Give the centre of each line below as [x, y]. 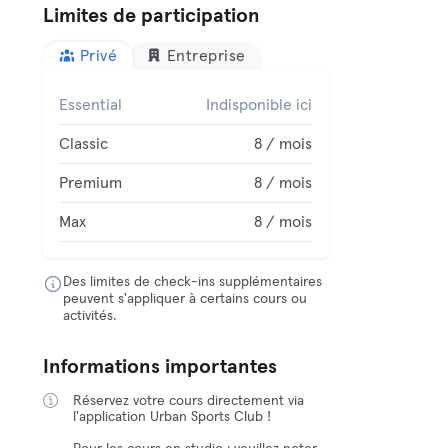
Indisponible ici [259, 105]
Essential [91, 105]
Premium [91, 183]
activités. [90, 316]
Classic [84, 144]
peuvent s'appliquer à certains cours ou [185, 299]
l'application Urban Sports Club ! [172, 417]
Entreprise [206, 56]
